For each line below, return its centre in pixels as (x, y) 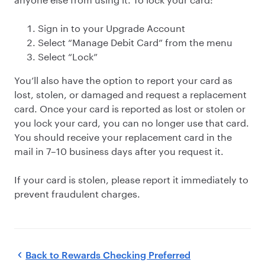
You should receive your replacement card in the (123, 136)
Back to (43, 255)
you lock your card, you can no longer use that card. (132, 122)
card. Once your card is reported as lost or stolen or (130, 107)
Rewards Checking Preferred (126, 255)
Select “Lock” (68, 55)
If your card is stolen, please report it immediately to (131, 178)
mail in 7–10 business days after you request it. (119, 150)
